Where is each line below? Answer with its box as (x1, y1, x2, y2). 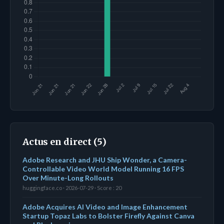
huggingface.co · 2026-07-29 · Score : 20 (22, 184, 121, 191)
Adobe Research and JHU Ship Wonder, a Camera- (22, 155, 187, 164)
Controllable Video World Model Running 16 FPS (22, 164, 184, 173)
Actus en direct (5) (22, 135, 106, 147)
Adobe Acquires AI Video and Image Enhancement (22, 202, 187, 211)
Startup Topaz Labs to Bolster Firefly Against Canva (22, 211, 194, 220)
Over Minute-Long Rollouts (22, 173, 113, 182)
